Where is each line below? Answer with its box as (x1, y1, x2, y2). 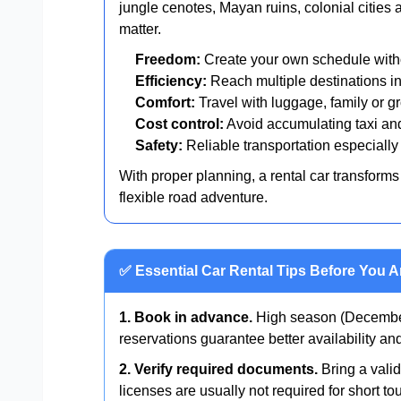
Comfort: (135, 94, 195, 110)
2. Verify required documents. (119, 361, 318, 377)
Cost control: (135, 115, 224, 132)
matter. (119, 21, 161, 37)
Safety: (135, 137, 183, 153)
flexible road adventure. (119, 189, 268, 205)
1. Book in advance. (119, 309, 252, 325)
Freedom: (135, 51, 200, 67)
